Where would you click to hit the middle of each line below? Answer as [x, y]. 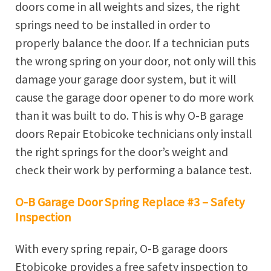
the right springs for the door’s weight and [122, 152]
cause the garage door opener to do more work [134, 98]
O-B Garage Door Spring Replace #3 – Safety [130, 202]
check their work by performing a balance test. [133, 170]
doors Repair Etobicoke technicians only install [133, 134]
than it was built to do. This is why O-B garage [129, 116]
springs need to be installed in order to [113, 25]
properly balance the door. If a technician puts [132, 43]
